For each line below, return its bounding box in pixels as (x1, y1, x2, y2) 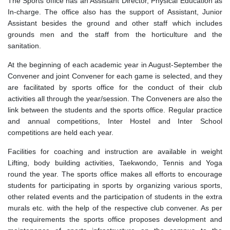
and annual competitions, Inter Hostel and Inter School (8, 117, 222, 125)
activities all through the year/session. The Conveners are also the (8, 94, 222, 103)
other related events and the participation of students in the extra (8, 192, 222, 201)
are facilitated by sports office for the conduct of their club (8, 83, 222, 91)
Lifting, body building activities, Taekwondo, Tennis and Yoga (8, 158, 222, 167)
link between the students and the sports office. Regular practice (8, 105, 222, 114)
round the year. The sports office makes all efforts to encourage (8, 169, 222, 178)
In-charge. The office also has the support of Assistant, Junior (8, 7, 222, 16)
